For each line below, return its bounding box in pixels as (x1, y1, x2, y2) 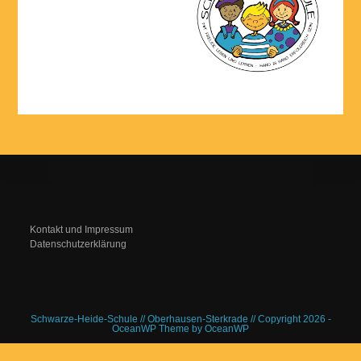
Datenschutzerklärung (30, 239, 127, 250)
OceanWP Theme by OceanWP (112, 323, 249, 334)
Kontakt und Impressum (30, 224, 134, 235)
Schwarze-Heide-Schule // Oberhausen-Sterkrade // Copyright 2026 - (30, 313, 331, 325)
